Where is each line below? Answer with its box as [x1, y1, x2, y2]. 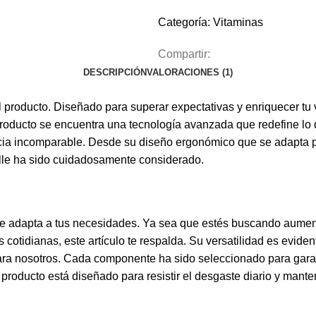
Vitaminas [213, 16, 263, 29]
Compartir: [158, 48, 210, 61]
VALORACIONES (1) [147, 67, 233, 78]
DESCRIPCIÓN [83, 67, 147, 78]
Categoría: [158, 16, 210, 29]
